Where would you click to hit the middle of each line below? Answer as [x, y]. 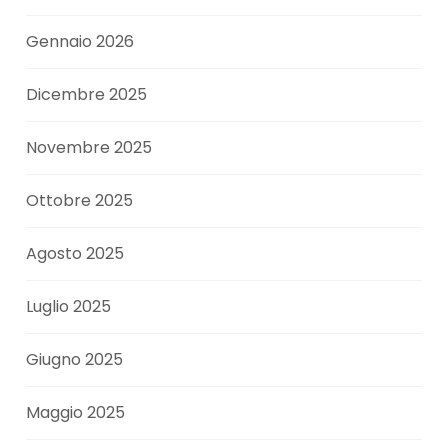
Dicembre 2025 [87, 95]
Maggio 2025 [76, 413]
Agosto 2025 [75, 254]
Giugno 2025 [75, 360]
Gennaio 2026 [80, 42]
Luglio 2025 [69, 307]
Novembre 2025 [89, 148]
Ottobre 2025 [80, 201]
